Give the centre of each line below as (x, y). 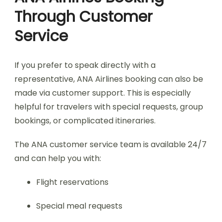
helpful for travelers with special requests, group (109, 107)
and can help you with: (58, 158)
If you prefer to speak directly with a (85, 65)
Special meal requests (79, 206)
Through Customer (83, 17)
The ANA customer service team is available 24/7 (111, 144)
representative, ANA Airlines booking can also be (109, 79)
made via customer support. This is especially (103, 93)
